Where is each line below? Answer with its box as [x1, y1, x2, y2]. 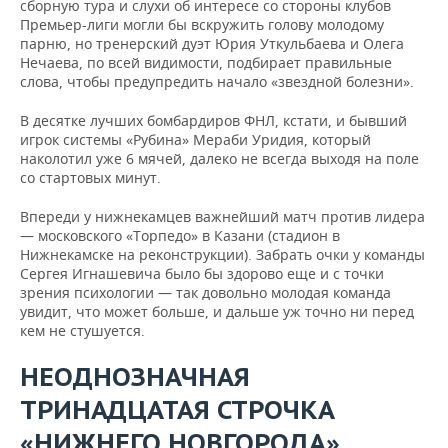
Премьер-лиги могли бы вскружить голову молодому [20, 15, 384, 34]
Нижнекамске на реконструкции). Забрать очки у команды [20, 245, 425, 264]
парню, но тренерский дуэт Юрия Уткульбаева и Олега [20, 34, 404, 53]
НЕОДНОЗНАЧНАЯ [20, 360, 250, 393]
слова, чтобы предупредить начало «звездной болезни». [20, 72, 414, 91]
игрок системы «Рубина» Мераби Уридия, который [20, 130, 371, 149]
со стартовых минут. [20, 168, 161, 187]
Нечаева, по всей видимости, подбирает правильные [20, 53, 392, 72]
